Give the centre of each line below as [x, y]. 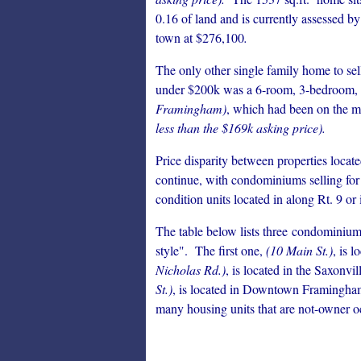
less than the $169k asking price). [241, 128]
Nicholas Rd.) [191, 270]
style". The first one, [209, 250]
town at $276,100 [200, 37]
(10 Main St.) [298, 250]
